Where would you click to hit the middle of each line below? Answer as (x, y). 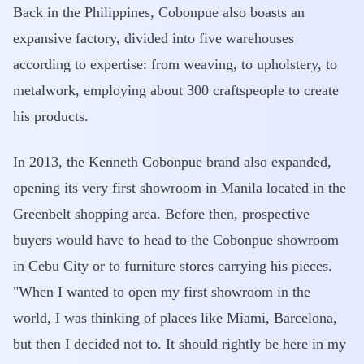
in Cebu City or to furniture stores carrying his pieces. (173, 266)
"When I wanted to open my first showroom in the (162, 292)
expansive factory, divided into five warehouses (154, 38)
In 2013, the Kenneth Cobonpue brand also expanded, (172, 162)
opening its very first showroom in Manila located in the (180, 188)
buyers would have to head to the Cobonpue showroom (176, 240)
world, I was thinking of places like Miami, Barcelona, (175, 318)
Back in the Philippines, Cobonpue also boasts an (159, 12)
